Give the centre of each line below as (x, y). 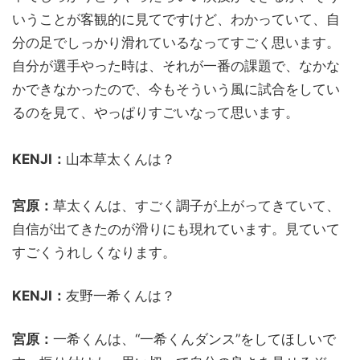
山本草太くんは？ (121, 159)
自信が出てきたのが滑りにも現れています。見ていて (176, 229)
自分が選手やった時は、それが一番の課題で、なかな (176, 65)
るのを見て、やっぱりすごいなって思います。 (155, 112)
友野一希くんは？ (121, 295)
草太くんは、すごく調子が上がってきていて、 (196, 205)
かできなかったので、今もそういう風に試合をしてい (176, 89)
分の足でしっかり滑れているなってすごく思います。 (176, 42)
